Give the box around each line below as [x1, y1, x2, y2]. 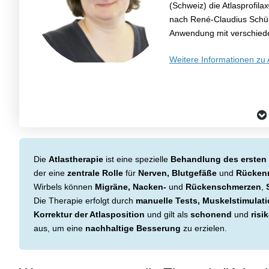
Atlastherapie [49, 154, 103, 164]
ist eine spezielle [103, 154, 171, 164]
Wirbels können [34, 181, 95, 192]
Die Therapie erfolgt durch [34, 195, 136, 205]
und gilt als [145, 209, 190, 219]
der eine [34, 168, 67, 178]
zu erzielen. [181, 223, 227, 233]
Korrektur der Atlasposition [34, 209, 145, 219]
